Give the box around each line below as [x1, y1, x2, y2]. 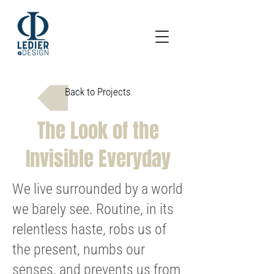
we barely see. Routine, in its [12, 201, 174, 218]
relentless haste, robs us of [12, 221, 166, 238]
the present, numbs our [12, 241, 145, 258]
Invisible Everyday [25, 144, 171, 174]
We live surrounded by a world [12, 180, 183, 198]
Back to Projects [65, 86, 131, 98]
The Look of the [37, 116, 159, 146]
